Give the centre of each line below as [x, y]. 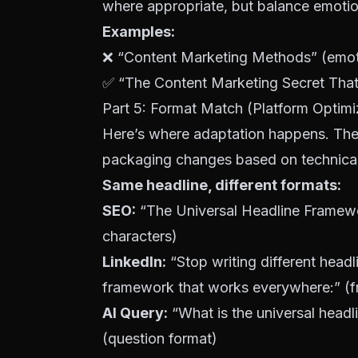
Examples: [139, 32]
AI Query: [135, 313]
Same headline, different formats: [222, 185]
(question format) [160, 338]
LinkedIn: [134, 262]
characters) [140, 236]
